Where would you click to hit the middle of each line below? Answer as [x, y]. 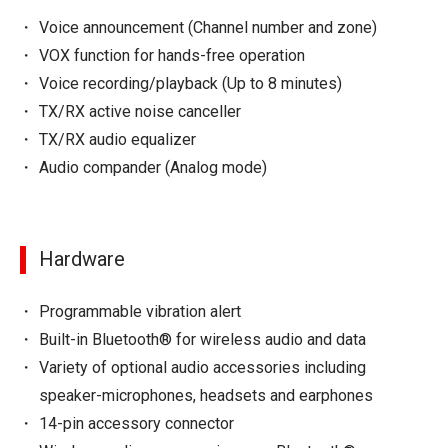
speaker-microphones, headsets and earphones [206, 396]
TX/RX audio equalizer [118, 140]
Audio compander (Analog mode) [153, 168]
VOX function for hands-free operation [172, 56]
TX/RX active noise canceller [140, 112]
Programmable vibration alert [140, 312]
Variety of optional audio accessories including [203, 368]
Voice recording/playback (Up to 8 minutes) [191, 84]
